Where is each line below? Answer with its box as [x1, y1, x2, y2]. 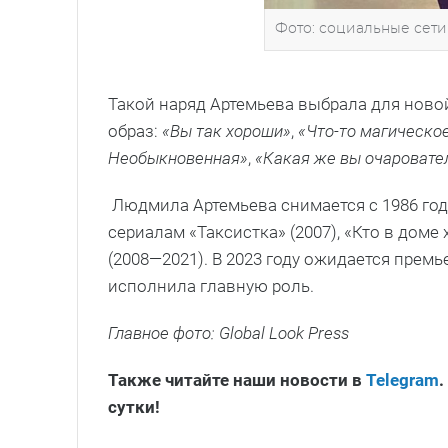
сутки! [108, 397, 160, 418]
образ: [108, 121, 162, 142]
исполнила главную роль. [108, 276, 314, 297]
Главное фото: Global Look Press [108, 323, 349, 344]
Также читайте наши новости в [108, 370, 366, 391]
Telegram [366, 370, 439, 391]
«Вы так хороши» [162, 121, 291, 142]
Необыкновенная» [108, 148, 248, 169]
